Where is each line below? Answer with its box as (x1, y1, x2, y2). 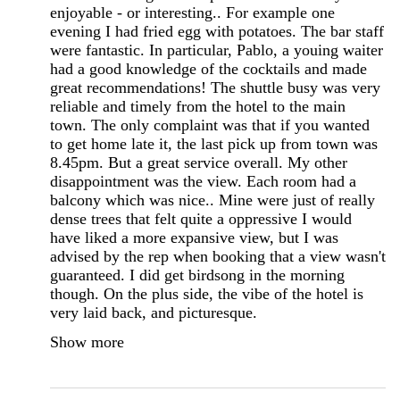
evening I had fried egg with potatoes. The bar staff (50, 21, 384, 40)
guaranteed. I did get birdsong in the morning (50, 265, 345, 284)
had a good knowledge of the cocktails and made (50, 59, 367, 78)
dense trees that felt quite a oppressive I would (50, 209, 352, 228)
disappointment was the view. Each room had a (50, 171, 356, 190)
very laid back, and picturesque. (50, 303, 257, 321)
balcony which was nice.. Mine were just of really (50, 190, 375, 209)
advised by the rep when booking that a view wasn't (50, 246, 386, 265)
